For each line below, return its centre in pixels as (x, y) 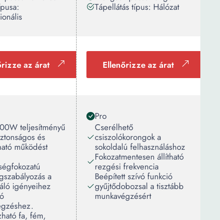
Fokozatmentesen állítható (139, 157)
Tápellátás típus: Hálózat (137, 7)
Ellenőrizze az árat (138, 65)
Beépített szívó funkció (134, 176)
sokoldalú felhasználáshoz (140, 147)
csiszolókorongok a (128, 137)
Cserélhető (114, 127)
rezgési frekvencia (127, 166)
